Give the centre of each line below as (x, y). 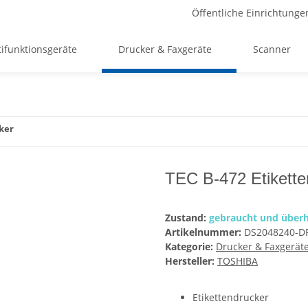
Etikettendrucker (231, 298)
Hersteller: (190, 261)
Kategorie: (190, 247)
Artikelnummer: (205, 232)
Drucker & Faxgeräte (165, 49)
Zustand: (187, 218)
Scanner (272, 49)
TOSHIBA (238, 261)
